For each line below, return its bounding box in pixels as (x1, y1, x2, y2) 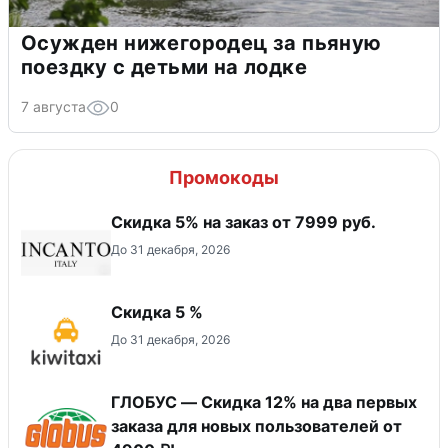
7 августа (21, 97, 86, 115)
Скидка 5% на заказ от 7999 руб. (111, 211, 376, 232)
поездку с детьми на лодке (21, 54, 307, 79)
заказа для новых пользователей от (111, 415, 402, 436)
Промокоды (169, 166, 279, 188)
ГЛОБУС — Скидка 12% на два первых (111, 391, 417, 412)
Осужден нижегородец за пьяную (21, 30, 382, 55)
